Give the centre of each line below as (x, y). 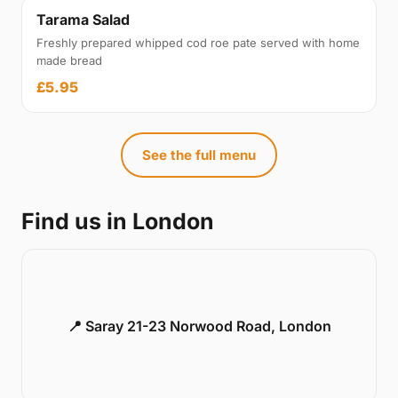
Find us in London (118, 221)
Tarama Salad (83, 20)
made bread (69, 60)
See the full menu (199, 155)
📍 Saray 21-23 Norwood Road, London (199, 326)
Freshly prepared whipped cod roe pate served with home (198, 43)
